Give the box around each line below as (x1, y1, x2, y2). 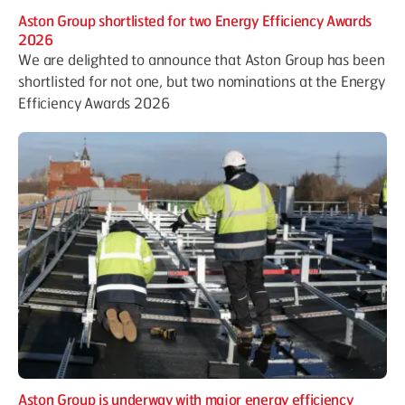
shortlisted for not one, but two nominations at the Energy (18, 71, 385, 90)
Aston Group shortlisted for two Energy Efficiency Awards (18, 10, 372, 30)
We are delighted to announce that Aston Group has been (18, 49, 385, 69)
